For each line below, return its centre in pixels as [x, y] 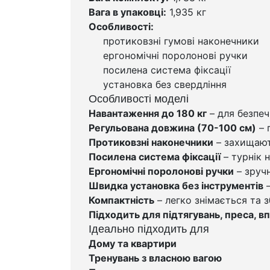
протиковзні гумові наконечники [181, 41]
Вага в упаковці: [127, 12]
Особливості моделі [139, 99]
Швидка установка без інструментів [176, 185]
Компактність [121, 200]
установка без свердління [165, 84]
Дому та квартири [133, 243]
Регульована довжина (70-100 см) [172, 127]
